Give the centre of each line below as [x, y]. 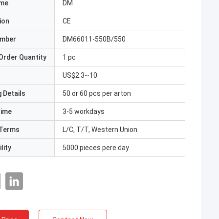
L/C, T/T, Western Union [100, 130]
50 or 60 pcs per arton [97, 93]
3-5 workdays [84, 111]
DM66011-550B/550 [94, 39]
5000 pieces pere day [96, 148]
